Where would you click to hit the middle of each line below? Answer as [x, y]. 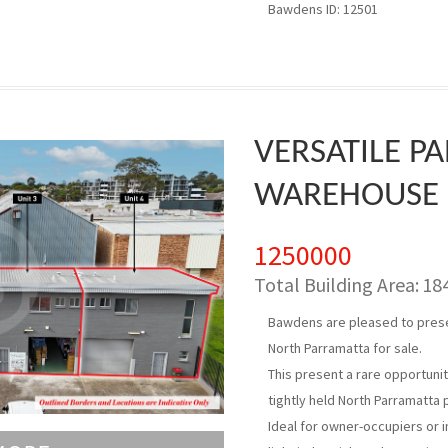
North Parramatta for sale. [345, 348]
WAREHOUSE [346, 196]
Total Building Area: [336, 284]
